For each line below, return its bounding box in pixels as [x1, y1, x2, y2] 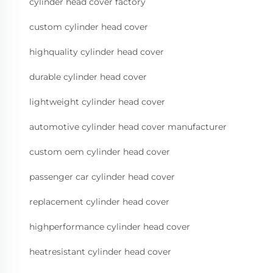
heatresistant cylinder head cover [29, 246, 171, 258]
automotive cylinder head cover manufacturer [29, 121, 227, 133]
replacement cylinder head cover [29, 196, 169, 208]
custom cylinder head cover [29, 21, 148, 33]
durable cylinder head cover [29, 71, 147, 83]
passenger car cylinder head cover [29, 171, 175, 183]
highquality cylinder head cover [29, 46, 164, 58]
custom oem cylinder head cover [29, 146, 170, 158]
